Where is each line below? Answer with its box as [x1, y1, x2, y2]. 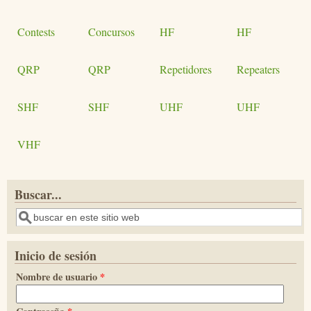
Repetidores [160, 61, 212, 76]
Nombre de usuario [16, 269, 100, 284]
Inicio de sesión [15, 246, 96, 264]
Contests [17, 24, 55, 39]
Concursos [88, 24, 135, 39]
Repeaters [237, 61, 280, 76]
